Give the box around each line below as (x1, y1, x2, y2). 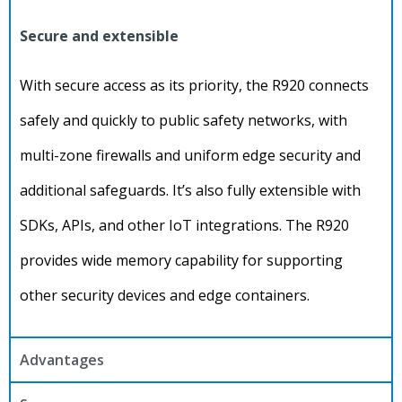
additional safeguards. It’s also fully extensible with (20, 180, 361, 201)
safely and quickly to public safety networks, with (20, 110, 347, 131)
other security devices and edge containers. (20, 285, 313, 306)
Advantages (20, 350, 104, 371)
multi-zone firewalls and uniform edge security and (20, 145, 361, 166)
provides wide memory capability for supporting (20, 250, 343, 271)
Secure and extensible (20, 26, 179, 47)
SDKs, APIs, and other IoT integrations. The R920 (20, 215, 349, 236)
